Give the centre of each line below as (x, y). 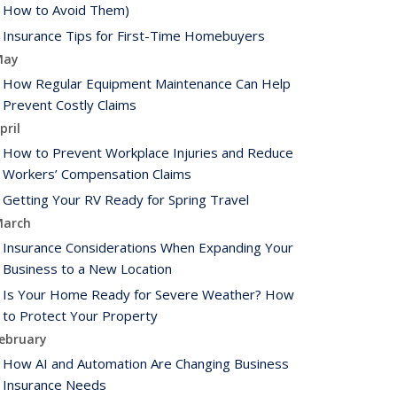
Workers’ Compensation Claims (97, 174)
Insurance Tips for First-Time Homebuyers (134, 35)
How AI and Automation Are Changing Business (146, 363)
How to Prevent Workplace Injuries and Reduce (148, 152)
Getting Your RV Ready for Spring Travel (126, 199)
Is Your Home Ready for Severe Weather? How (148, 294)
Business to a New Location (87, 269)
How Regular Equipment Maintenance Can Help (147, 83)
